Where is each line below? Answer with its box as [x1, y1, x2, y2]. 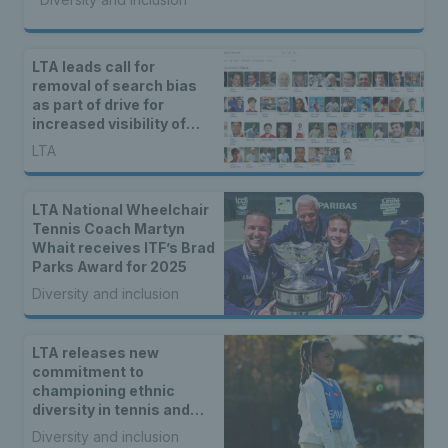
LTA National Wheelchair [32, 201, 209, 219]
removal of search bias [32, 77, 197, 95]
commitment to [32, 363, 144, 381]
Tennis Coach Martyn [32, 220, 185, 238]
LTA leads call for [32, 58, 155, 76]
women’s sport [32, 134, 139, 152]
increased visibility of [32, 115, 186, 133]
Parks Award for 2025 [32, 258, 187, 276]
